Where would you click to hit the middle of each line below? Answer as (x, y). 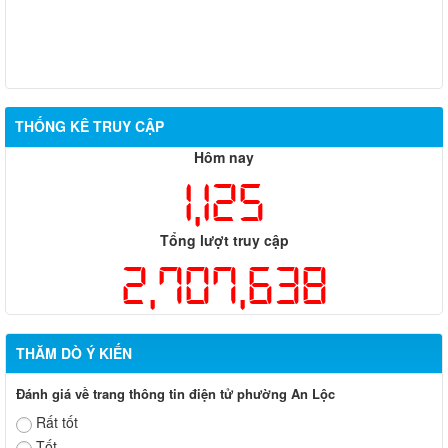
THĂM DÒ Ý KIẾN (74, 352)
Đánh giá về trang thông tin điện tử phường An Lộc (175, 393)
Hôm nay (224, 156)
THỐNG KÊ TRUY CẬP (89, 125)
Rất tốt (57, 421)
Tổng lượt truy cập (224, 239)
